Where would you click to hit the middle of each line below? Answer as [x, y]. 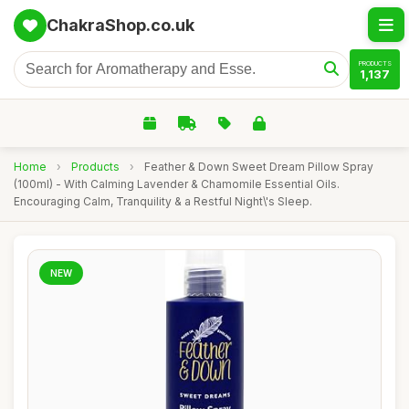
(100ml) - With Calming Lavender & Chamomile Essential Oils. [177, 184]
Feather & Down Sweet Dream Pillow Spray [259, 167]
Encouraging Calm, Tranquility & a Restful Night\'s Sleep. [163, 201]
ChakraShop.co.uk [121, 25]
